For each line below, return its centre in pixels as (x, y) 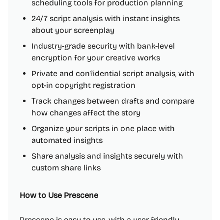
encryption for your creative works (96, 58)
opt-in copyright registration (83, 85)
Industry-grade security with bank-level (103, 46)
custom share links (66, 168)
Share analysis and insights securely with (107, 156)
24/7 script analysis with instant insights (106, 18)
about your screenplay (73, 30)
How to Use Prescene (59, 195)
